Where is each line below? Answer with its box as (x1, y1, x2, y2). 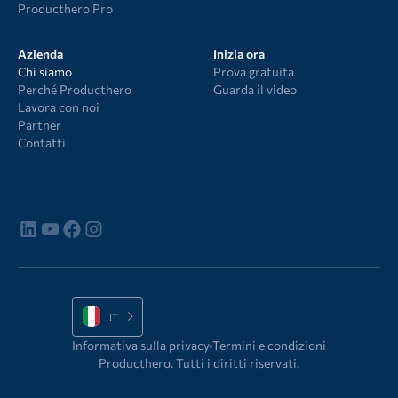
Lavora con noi (17, 99, 99, 115)
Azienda (17, 46, 63, 62)
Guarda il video (212, 82, 297, 98)
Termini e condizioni (212, 337, 327, 353)
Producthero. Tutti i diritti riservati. (99, 354, 299, 370)
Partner (17, 117, 61, 133)
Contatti (17, 135, 66, 151)
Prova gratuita (212, 64, 294, 80)
